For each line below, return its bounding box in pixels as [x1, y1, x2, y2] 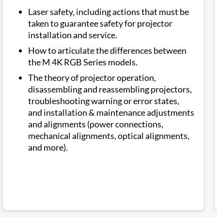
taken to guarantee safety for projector [28, 18, 172, 29]
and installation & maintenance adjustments [28, 107, 194, 118]
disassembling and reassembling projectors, [28, 84, 192, 94]
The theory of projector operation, [28, 72, 156, 83]
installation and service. [28, 30, 117, 40]
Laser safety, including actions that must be [28, 6, 189, 17]
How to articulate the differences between [28, 45, 186, 56]
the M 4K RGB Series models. [28, 57, 138, 67]
